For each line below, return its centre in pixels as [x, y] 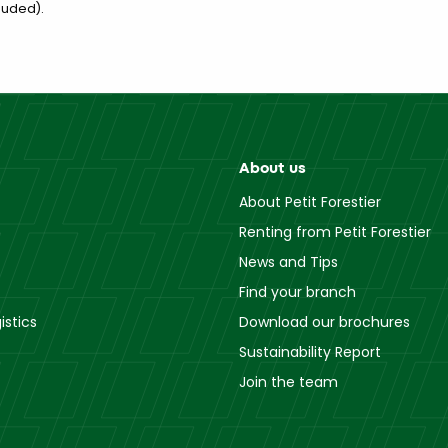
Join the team [288, 382]
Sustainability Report [310, 352]
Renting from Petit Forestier [335, 232]
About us [272, 168]
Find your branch [297, 292]
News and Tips [288, 262]
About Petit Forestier [310, 202]
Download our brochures [324, 322]
